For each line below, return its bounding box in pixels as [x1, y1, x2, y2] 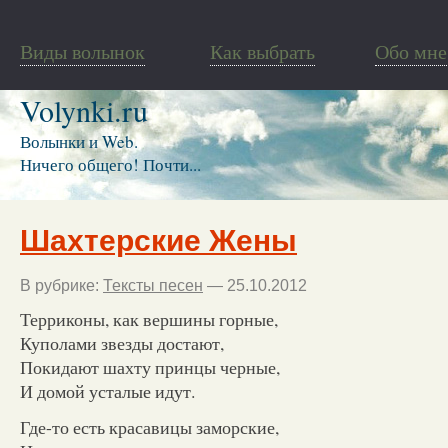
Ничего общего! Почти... [20, 153, 201, 176]
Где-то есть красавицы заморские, [20, 414, 279, 439]
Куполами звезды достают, [20, 330, 224, 355]
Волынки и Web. [20, 130, 138, 153]
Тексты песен [103, 276, 203, 294]
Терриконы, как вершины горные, [20, 306, 278, 331]
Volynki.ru [20, 90, 148, 130]
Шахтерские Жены [20, 223, 297, 257]
